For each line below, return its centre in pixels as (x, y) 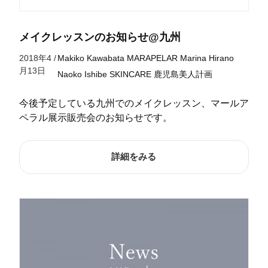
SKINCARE (131, 74)
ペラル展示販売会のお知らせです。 (95, 118)
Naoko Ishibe (83, 74)
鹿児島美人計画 (183, 74)
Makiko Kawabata (91, 58)
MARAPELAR (153, 58)
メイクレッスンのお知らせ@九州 (100, 37)
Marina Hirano (207, 58)
